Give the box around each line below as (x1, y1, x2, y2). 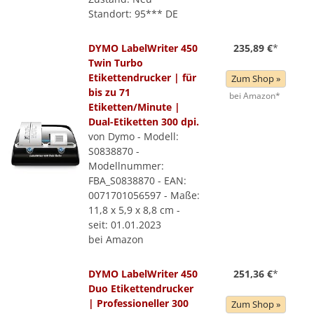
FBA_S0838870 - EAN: (88, 174, 186, 187)
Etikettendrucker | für (88, 71, 196, 84)
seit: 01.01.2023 (88, 218, 161, 231)
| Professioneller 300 (88, 296, 189, 310)
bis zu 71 (88, 86, 130, 99)
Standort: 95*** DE (88, 7, 178, 20)
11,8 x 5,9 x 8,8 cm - (88, 203, 180, 217)
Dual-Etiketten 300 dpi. (88, 115, 199, 128)
